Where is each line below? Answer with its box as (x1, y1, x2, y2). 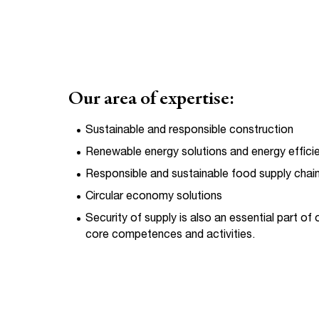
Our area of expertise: (68, 90, 235, 110)
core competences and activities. (85, 230, 255, 242)
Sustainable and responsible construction (85, 125, 293, 137)
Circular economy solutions (85, 192, 222, 204)
